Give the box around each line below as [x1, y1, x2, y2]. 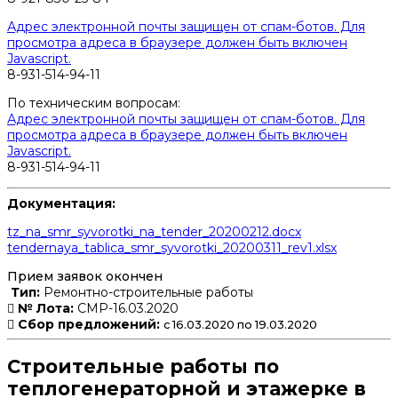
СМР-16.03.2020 [74, 299, 179, 316]
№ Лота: [14, 299, 74, 316]
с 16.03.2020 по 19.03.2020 [163, 317, 317, 331]
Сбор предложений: [18, 315, 160, 332]
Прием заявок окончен [7, 267, 163, 284]
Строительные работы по [7, 355, 279, 378]
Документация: [7, 195, 115, 211]
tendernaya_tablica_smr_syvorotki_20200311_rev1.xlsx [7, 239, 337, 256]
